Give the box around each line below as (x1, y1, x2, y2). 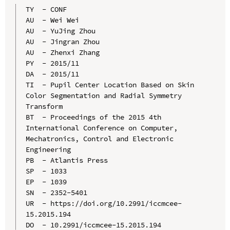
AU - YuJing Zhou (25, 26, 95, 35)
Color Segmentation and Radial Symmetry (25, 90, 182, 100)
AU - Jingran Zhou (25, 36, 100, 46)
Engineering (25, 144, 71, 154)
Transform (25, 101, 63, 111)
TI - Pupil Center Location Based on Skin (25, 80, 194, 89)
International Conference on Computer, (25, 123, 178, 132)
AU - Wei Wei (25, 15, 79, 25)
